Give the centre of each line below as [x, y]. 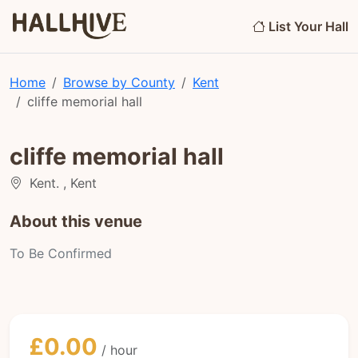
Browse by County [119, 83]
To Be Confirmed [61, 254]
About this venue [76, 222]
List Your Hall [308, 27]
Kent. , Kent [61, 183]
